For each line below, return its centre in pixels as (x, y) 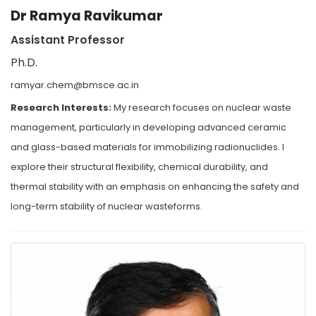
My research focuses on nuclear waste (202, 108)
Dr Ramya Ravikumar (87, 16)
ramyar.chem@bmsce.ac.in (75, 85)
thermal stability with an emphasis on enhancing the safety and (155, 187)
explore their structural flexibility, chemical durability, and (139, 167)
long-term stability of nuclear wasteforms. (107, 206)
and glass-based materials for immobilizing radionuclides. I (147, 147)
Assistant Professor (68, 40)
